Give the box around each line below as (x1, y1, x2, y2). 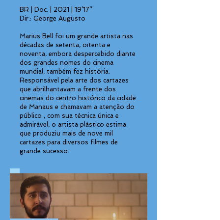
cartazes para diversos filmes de (20, 138, 118, 146)
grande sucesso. (20, 147, 69, 155)
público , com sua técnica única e (20, 112, 119, 119)
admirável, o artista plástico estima (20, 121, 126, 128)
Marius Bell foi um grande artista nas (20, 32, 133, 40)
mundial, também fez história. (20, 68, 110, 75)
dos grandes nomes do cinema (20, 59, 113, 66)
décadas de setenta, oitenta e (20, 41, 110, 49)
